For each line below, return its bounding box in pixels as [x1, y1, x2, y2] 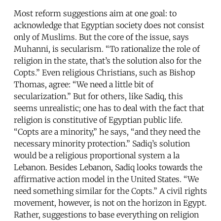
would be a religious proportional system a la [14, 150, 180, 160]
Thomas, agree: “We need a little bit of [14, 79, 153, 89]
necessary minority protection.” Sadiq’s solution [14, 138, 190, 148]
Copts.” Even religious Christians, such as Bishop [14, 67, 195, 77]
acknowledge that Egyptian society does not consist [14, 20, 204, 30]
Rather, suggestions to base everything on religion [14, 209, 199, 220]
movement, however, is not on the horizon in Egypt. [14, 197, 207, 208]
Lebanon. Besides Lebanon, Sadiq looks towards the [14, 162, 202, 172]
